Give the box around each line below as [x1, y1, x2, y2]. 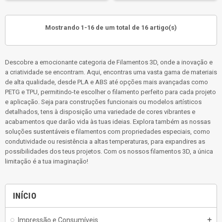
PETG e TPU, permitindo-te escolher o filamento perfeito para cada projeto [5, 88, 216, 96]
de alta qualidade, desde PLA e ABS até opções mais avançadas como [5, 78, 208, 86]
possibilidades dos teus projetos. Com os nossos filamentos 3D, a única [5, 147, 213, 155]
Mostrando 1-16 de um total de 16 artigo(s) [45, 23, 177, 31]
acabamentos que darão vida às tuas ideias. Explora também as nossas [5, 117, 211, 125]
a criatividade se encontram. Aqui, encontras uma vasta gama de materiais [5, 68, 217, 76]
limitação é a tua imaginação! [5, 157, 88, 165]
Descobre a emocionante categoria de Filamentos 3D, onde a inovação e [5, 58, 213, 66]
